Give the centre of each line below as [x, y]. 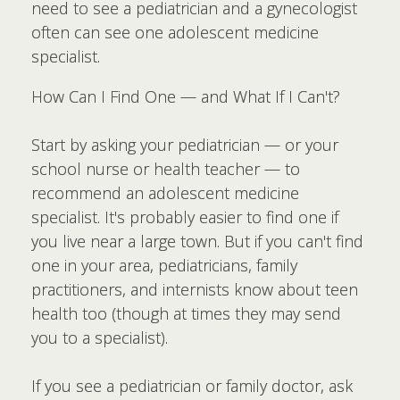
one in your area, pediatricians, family [164, 265]
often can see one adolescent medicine [175, 32]
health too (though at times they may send [186, 313]
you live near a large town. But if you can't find [197, 241]
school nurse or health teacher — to [166, 169]
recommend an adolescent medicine [165, 193]
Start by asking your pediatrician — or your [185, 145]
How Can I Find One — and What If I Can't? [186, 96]
